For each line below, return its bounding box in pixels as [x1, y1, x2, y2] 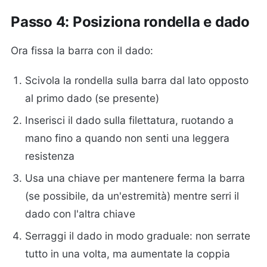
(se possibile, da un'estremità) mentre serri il [25, 190, 240, 203]
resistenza [25, 150, 75, 163]
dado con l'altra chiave [25, 207, 136, 221]
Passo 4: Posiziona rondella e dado [11, 13, 250, 30]
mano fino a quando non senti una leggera [25, 132, 230, 145]
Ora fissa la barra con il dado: [11, 44, 153, 57]
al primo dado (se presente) [25, 92, 160, 105]
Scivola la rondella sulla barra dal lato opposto [25, 74, 249, 87]
